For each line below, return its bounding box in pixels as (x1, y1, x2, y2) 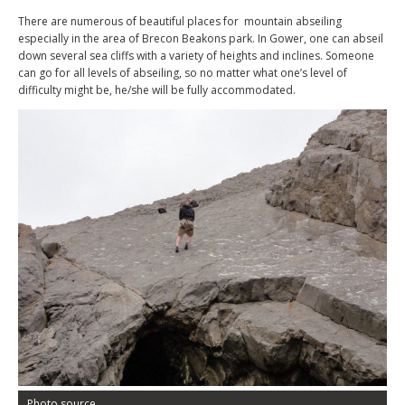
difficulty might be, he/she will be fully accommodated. (18, 82, 296, 98)
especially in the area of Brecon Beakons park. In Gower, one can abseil (18, 31, 383, 46)
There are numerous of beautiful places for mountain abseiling (18, 14, 342, 29)
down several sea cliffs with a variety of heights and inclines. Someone (18, 48, 374, 63)
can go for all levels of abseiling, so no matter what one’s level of (18, 65, 347, 80)
